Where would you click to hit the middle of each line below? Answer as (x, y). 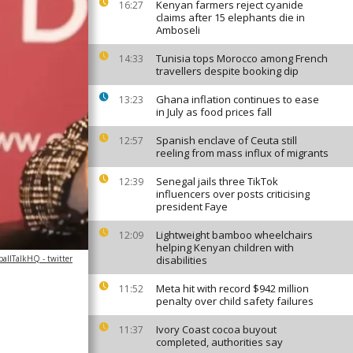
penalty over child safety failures (235, 301)
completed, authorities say (219, 342)
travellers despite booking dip (227, 71)
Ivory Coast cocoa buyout (216, 329)
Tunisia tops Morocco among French (242, 58)
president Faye (192, 206)
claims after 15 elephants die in (230, 17)
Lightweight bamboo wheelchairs (234, 235)
